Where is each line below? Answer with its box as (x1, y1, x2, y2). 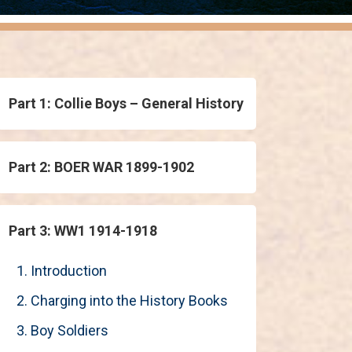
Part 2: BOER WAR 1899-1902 (9, 159, 194, 175)
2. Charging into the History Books (16, 292, 228, 309)
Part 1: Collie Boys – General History (9, 95, 244, 112)
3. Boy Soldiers (16, 322, 108, 339)
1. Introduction (16, 262, 107, 279)
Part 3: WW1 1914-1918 (9, 222, 157, 239)
